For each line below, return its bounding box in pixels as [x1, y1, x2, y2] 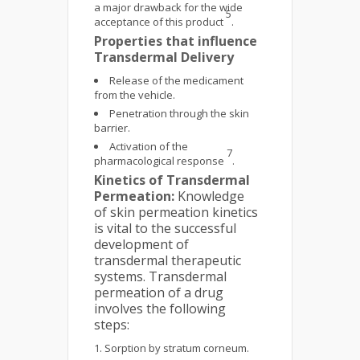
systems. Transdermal [94, 268, 227, 285]
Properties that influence [94, 32, 257, 50]
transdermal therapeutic [94, 252, 241, 269]
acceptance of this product [94, 14, 226, 29]
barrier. [94, 121, 130, 135]
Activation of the [109, 139, 188, 153]
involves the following [94, 300, 226, 317]
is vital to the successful [94, 219, 236, 237]
